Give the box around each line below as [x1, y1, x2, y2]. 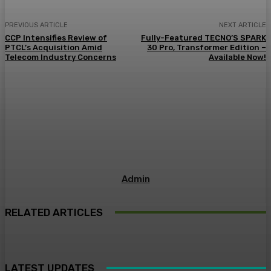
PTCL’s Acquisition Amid [5, 42, 102, 52]
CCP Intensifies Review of [5, 33, 107, 42]
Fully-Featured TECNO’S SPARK [140, 33, 266, 42]
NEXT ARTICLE [218, 21, 266, 29]
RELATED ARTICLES [5, 206, 103, 218]
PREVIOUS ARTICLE [5, 21, 68, 29]
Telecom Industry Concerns [5, 52, 116, 62]
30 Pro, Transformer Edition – [146, 42, 266, 52]
